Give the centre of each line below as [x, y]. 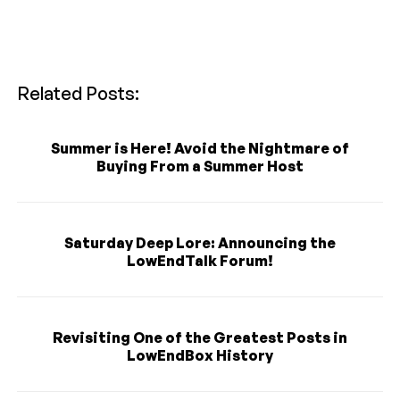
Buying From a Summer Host [200, 167]
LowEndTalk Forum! [200, 261]
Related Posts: [79, 94]
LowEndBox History [200, 356]
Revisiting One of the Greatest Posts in [200, 338]
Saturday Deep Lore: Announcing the [200, 243]
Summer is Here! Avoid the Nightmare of [200, 149]
